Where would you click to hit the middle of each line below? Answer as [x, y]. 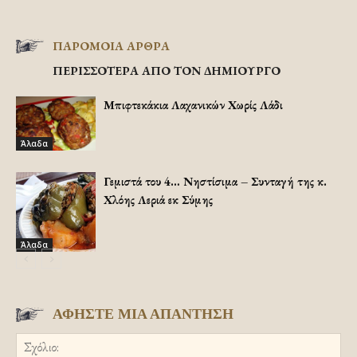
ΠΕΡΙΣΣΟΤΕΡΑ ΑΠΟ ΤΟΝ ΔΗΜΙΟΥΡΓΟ [167, 71]
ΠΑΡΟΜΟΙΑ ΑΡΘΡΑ [111, 46]
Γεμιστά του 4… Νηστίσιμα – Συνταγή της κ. [215, 181]
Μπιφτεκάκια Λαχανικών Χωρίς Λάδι [193, 105]
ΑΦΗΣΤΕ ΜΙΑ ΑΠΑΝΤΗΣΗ [143, 314]
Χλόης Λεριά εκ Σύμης [158, 200]
